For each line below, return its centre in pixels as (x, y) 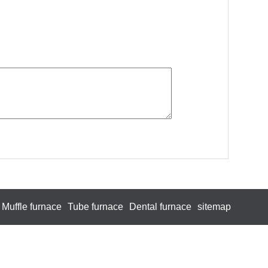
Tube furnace (95, 207)
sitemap (214, 207)
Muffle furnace (32, 207)
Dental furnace (160, 207)
